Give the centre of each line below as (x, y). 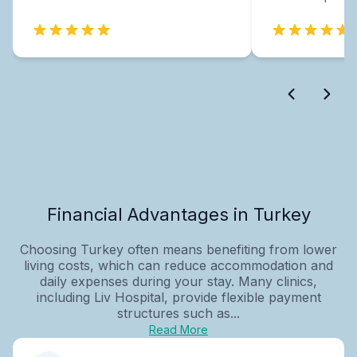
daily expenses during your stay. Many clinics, (178, 281)
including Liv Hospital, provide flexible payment (178, 297)
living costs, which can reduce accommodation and (178, 265)
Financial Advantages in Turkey (178, 214)
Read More (178, 329)
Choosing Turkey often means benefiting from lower (178, 249)
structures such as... (178, 313)
